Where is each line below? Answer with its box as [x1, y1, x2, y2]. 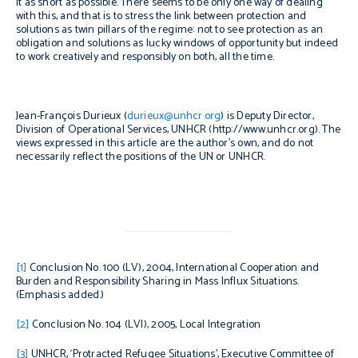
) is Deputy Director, [221, 107, 314, 125]
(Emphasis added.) [16, 285, 105, 304]
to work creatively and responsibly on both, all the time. [16, 48, 274, 66]
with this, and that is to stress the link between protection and [16, 7, 307, 26]
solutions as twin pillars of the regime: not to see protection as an [16, 21, 324, 39]
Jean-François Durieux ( [16, 107, 127, 125]
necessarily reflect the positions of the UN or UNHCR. [16, 148, 266, 166]
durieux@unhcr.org [126, 107, 221, 125]
